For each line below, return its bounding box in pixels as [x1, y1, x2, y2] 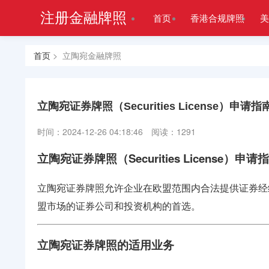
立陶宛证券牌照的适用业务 [37, 237, 174, 253]
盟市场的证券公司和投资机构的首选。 [37, 198, 201, 213]
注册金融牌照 [40, 6, 127, 27]
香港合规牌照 [190, 11, 244, 24]
